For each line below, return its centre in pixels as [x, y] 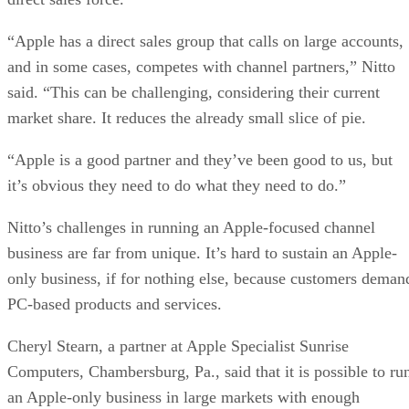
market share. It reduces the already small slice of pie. [187, 117]
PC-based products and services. [115, 304]
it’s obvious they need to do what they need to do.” [177, 185]
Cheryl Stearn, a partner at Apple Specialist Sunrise [178, 346]
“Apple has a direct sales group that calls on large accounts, [205, 41]
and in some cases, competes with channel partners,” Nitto [201, 66]
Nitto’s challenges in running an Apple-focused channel [191, 227]
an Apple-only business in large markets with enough [184, 397]
